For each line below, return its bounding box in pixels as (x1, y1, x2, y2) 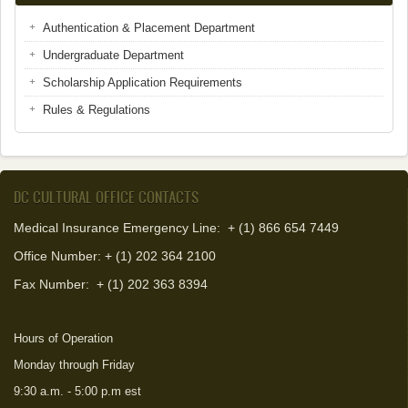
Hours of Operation (14, 331, 113, 345)
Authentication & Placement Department (43, 21, 255, 35)
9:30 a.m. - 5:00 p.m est (14, 384, 141, 398)
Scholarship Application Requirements (43, 76, 242, 89)
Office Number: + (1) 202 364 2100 (14, 249, 216, 263)
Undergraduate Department (43, 48, 184, 62)
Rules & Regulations (43, 103, 150, 117)
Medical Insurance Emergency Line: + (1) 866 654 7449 (14, 220, 339, 235)
